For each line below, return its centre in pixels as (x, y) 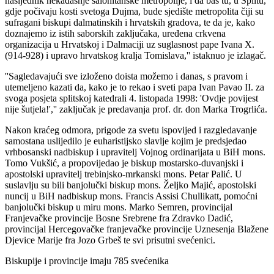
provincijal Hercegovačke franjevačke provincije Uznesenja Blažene (137, 229)
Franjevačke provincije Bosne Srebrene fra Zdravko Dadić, (119, 218)
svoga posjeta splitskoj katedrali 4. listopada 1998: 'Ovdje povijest (131, 98)
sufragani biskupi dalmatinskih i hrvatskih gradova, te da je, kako (130, 22)
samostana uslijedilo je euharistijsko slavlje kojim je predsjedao (126, 141)
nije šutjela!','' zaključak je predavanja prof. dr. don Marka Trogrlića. (136, 109)
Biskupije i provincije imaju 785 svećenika (87, 261)
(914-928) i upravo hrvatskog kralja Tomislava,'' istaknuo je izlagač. (135, 55)
